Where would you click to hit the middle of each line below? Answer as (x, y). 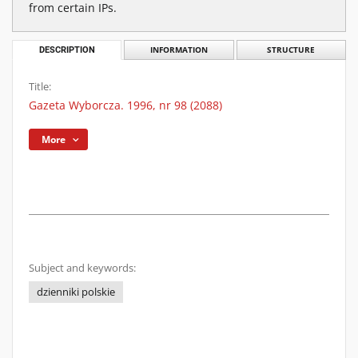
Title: (40, 87)
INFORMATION (179, 50)
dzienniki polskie (76, 292)
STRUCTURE (291, 50)
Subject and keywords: (82, 268)
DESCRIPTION (67, 50)
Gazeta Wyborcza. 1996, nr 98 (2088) (125, 105)
